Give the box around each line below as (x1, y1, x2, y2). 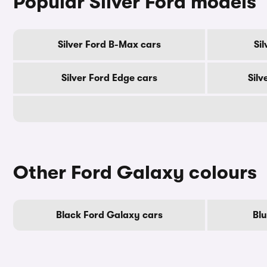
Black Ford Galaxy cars (55, 210, 163, 221)
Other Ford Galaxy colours (13, 162, 257, 184)
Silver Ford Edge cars (61, 73, 157, 83)
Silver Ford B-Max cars (57, 39, 161, 50)
